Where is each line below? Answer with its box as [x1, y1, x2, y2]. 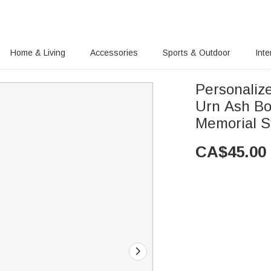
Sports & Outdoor [163, 48, 230, 57]
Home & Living [10, 48, 65, 57]
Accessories [90, 48, 138, 57]
